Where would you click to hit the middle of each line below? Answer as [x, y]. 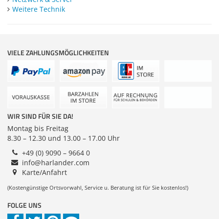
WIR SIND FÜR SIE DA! [40, 116]
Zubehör [165, 8]
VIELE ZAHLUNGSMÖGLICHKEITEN [58, 53]
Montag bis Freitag [38, 129]
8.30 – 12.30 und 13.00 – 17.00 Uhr [64, 138]
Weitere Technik [39, 9]
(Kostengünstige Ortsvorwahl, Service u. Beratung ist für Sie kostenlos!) [98, 188]
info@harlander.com [56, 163]
